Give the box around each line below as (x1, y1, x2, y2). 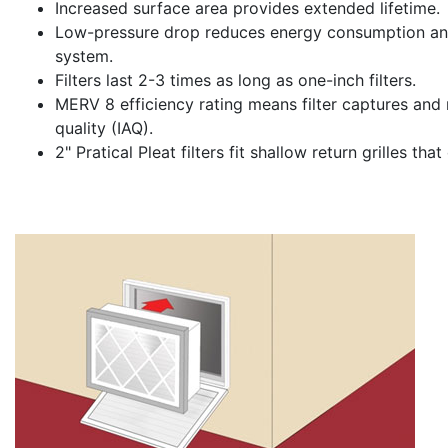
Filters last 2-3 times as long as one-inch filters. (55, 69, 416, 90)
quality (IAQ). (55, 117, 153, 138)
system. (55, 45, 113, 66)
